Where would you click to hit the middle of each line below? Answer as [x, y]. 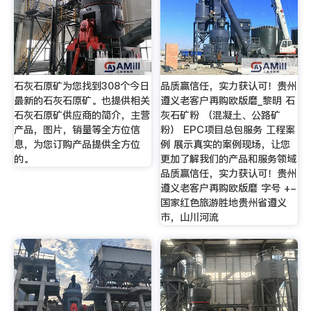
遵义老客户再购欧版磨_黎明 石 [228, 101]
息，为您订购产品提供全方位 [77, 145]
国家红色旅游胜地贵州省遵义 [224, 203]
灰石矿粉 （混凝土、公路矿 [221, 116]
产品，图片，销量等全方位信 [77, 130]
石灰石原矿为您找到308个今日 [81, 86]
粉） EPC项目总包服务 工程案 [228, 130]
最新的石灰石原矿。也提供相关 [82, 101]
